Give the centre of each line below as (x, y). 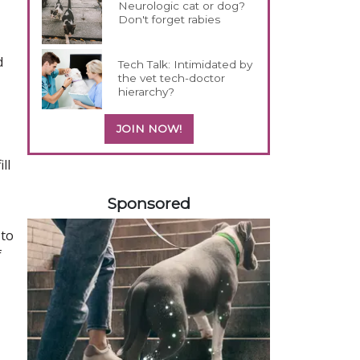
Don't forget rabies (170, 19)
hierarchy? (147, 91)
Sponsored (149, 203)
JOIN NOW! (149, 128)
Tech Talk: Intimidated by (186, 64)
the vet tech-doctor (172, 78)
